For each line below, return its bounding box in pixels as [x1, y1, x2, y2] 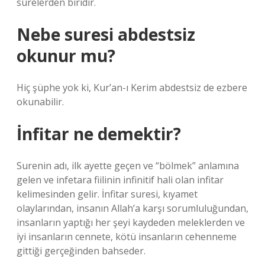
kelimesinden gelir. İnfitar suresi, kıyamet [17, 188, 198, 201]
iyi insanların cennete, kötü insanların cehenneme [17, 230, 237, 243]
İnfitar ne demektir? [17, 122, 181, 145]
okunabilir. [17, 95, 64, 108]
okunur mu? [17, 44, 115, 67]
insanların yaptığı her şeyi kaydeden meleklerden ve [17, 216, 245, 229]
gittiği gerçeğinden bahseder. [17, 244, 146, 257]
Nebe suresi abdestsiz [17, 23, 195, 46]
